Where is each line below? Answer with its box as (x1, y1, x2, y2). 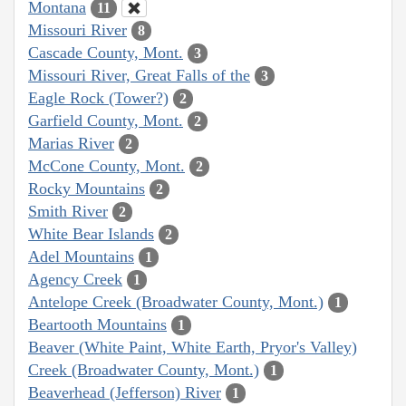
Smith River (28, 201, 108, 220)
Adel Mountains (28, 246, 134, 266)
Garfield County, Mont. (28, 111, 183, 130)
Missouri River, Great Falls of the (28, 65, 250, 84)
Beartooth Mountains (28, 314, 167, 333)
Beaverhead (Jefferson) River (28, 382, 221, 401)
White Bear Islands (28, 224, 154, 243)
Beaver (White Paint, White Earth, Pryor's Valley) (28, 337, 357, 356)
